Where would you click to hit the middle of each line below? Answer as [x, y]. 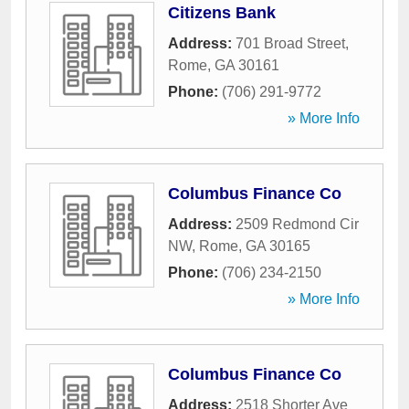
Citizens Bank [222, 13]
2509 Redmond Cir [297, 224]
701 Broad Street [290, 43]
